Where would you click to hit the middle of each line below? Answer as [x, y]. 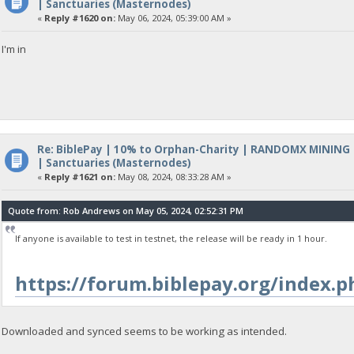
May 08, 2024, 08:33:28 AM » [173, 176]
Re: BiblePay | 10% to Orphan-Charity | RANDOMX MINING [193, 149]
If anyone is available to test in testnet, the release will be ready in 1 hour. [171, 239]
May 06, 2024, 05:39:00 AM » [173, 17]
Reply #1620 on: [79, 17]
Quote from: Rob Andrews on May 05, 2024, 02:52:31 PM [126, 210]
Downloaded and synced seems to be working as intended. [145, 331]
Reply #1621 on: [79, 176]
